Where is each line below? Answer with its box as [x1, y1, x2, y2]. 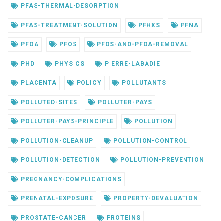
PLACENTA [18, 79, 57, 86]
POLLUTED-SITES [18, 98, 78, 106]
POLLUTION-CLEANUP [18, 137, 94, 144]
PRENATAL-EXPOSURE [18, 194, 94, 202]
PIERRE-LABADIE [103, 60, 160, 67]
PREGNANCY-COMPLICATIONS [18, 175, 122, 183]
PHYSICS [52, 60, 85, 67]
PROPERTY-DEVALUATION [111, 194, 199, 202]
